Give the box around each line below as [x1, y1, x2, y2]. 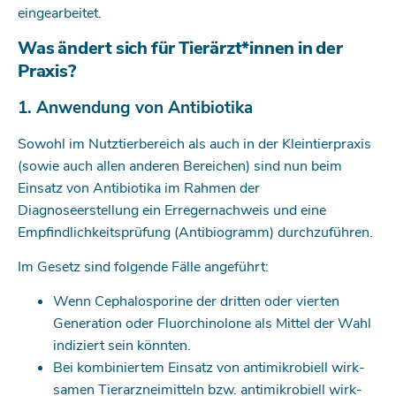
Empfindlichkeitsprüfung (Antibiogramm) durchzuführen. [18, 222, 377, 242]
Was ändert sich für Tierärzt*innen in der [18, 36, 343, 61]
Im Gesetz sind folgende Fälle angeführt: [18, 257, 269, 278]
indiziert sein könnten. [53, 336, 194, 356]
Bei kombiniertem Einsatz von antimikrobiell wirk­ [53, 358, 365, 378]
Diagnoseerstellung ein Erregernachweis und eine [18, 200, 326, 220]
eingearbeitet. [18, 3, 102, 23]
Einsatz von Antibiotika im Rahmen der [18, 178, 260, 198]
